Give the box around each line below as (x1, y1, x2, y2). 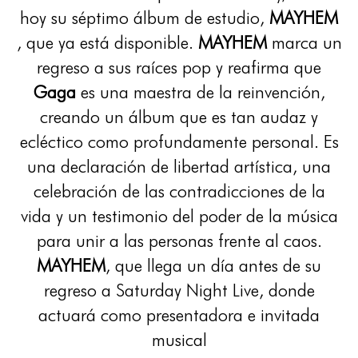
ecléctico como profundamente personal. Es (19, 130, 339, 152)
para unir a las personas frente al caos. (36, 229, 322, 251)
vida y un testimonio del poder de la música (20, 205, 338, 226)
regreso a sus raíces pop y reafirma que (37, 56, 321, 78)
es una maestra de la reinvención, (81, 81, 325, 102)
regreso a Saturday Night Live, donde (43, 279, 315, 300)
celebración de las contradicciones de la (33, 180, 325, 201)
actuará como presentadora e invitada (38, 304, 320, 325)
